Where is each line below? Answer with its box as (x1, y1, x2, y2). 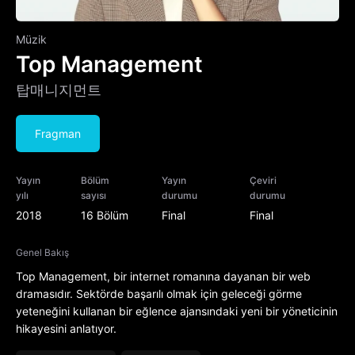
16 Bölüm (80, 208, 128, 223)
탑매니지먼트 (16, 82, 101, 99)
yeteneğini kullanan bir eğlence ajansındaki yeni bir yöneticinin (16, 304, 338, 319)
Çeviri (249, 174, 277, 187)
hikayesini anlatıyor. (16, 322, 116, 336)
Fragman (35, 126, 81, 140)
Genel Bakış (16, 246, 69, 259)
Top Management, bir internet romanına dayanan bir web (16, 269, 311, 284)
